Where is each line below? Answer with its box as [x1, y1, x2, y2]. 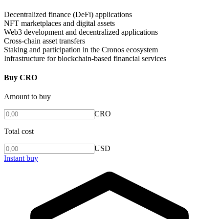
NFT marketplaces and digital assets [4, 19, 115, 27]
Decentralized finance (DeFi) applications [4, 10, 132, 19]
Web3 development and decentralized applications [4, 27, 158, 36]
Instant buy [4, 154, 38, 163]
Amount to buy [4, 92, 51, 101]
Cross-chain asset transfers [4, 36, 85, 45]
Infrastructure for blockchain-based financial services [4, 54, 166, 63]
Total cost [4, 127, 34, 136]
